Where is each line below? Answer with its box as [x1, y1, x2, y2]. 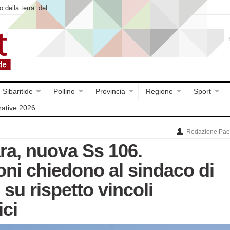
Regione [146, 87, 173, 95]
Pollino [53, 87, 75, 95]
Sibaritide [3, 87, 33, 95]
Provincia [95, 87, 125, 95]
